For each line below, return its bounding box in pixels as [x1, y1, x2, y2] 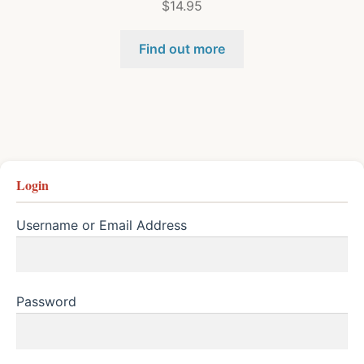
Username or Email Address [16, 216, 187, 233]
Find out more [139, 41, 225, 58]
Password [16, 292, 76, 310]
